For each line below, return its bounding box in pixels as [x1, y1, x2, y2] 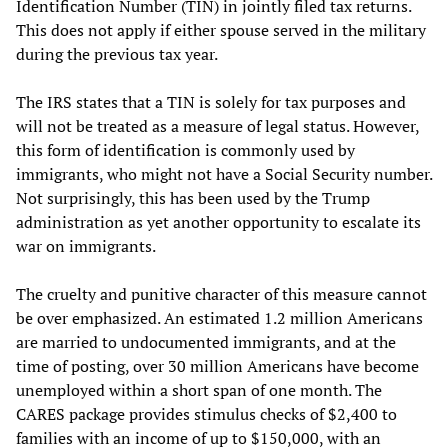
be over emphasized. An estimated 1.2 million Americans [16, 306, 423, 329]
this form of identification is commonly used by [16, 138, 355, 161]
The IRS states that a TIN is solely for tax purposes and [16, 90, 406, 113]
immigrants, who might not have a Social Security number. [16, 162, 432, 185]
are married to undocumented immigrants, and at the [16, 330, 396, 353]
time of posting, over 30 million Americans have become [16, 354, 419, 377]
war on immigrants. [16, 234, 156, 257]
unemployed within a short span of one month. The [16, 378, 382, 401]
